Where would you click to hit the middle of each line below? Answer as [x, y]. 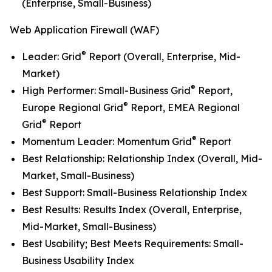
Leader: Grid [52, 57]
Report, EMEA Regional [184, 108]
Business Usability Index [78, 261]
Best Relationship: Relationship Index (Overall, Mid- [142, 159]
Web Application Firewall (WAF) [84, 30]
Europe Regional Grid [73, 108]
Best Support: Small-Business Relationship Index [134, 193]
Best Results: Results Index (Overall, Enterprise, [132, 210]
